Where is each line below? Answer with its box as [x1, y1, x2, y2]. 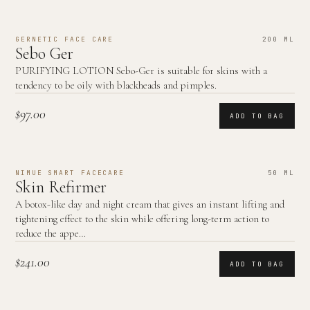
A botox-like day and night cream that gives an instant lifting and [15, 198, 284, 210]
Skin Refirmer [15, 177, 107, 197]
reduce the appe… [15, 227, 86, 239]
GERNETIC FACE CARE [15, 35, 114, 44]
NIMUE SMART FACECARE [15, 168, 125, 177]
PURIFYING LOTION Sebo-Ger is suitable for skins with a [15, 64, 267, 77]
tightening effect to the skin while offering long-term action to [15, 212, 269, 225]
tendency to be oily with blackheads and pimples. [15, 79, 217, 91]
